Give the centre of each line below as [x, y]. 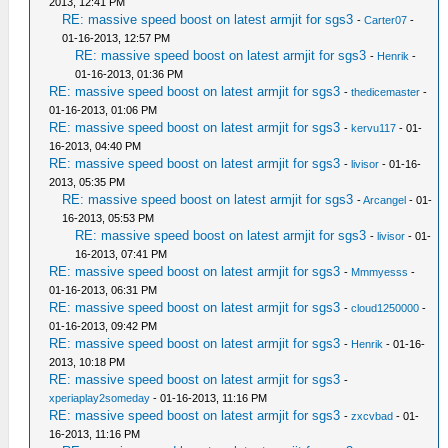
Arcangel [385, 199]
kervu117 [374, 127]
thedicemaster [386, 91]
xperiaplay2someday [100, 397]
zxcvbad [372, 415]
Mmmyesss [380, 271]
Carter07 [386, 19]
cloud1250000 [385, 307]
